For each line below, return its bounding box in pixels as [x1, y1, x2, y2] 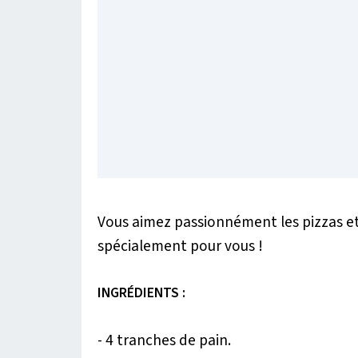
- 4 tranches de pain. [97, 328, 231, 352]
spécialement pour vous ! [97, 234, 263, 257]
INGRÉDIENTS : [97, 282, 185, 303]
